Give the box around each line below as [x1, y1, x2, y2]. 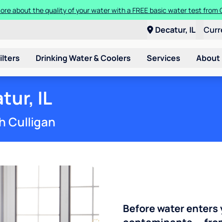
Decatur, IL [155, 24, 196, 35]
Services [147, 52, 180, 63]
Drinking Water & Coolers [36, 52, 131, 63]
